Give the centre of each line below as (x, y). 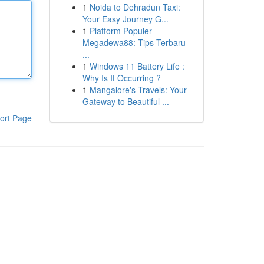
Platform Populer (121, 31)
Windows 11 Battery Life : (137, 66)
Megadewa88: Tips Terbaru (134, 42)
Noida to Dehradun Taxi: (135, 7)
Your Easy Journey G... (125, 19)
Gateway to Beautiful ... (126, 101)
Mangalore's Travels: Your (138, 90)
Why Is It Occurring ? (121, 78)
